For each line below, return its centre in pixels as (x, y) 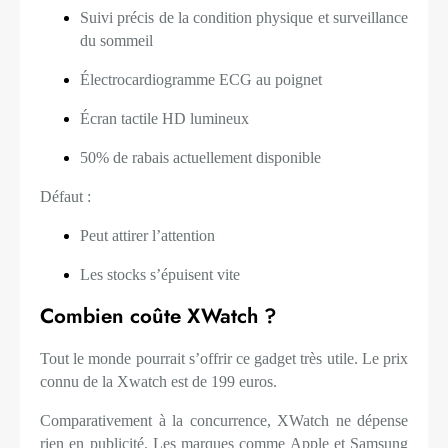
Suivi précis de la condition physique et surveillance (244, 18)
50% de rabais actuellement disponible (200, 158)
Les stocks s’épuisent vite (160, 275)
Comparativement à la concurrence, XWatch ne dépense (224, 420)
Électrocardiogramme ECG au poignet (201, 80)
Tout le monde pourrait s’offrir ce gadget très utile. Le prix (224, 358)
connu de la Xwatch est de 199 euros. (158, 381)
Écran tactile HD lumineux (164, 119)
